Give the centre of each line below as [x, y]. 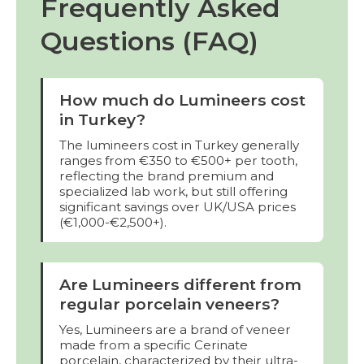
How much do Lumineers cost [182, 100]
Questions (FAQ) [149, 41]
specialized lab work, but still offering [173, 191]
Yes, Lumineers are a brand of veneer [175, 329]
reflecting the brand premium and [167, 175]
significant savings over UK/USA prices [178, 206]
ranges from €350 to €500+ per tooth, [178, 160]
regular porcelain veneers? [169, 303]
